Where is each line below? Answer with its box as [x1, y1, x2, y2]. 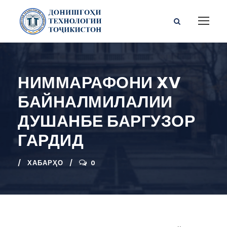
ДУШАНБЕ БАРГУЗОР [18, 109, 195, 132]
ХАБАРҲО [27, 158, 63, 168]
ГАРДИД [18, 128, 84, 152]
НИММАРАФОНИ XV [18, 70, 180, 94]
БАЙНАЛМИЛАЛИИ [18, 90, 173, 113]
